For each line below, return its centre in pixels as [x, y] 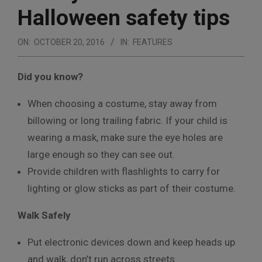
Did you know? [50, 76]
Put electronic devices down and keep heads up [131, 242]
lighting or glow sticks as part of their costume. [132, 188]
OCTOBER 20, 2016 [69, 42]
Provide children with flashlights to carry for [124, 171]
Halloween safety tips [124, 17]
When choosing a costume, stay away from [122, 103]
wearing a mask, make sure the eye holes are [125, 137]
